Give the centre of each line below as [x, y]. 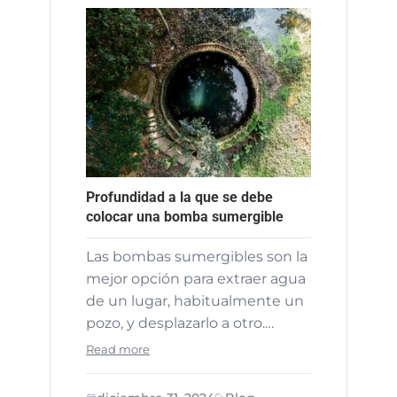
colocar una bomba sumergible [185, 216]
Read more [118, 350]
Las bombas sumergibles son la [197, 257]
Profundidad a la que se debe [179, 197]
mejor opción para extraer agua [196, 279]
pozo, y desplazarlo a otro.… [180, 323]
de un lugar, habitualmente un [195, 301]
